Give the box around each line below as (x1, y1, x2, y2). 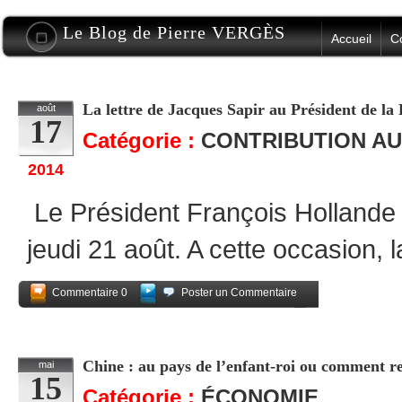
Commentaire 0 (52, 286, 127, 299)
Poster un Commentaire (181, 286, 297, 299)
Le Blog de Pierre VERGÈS (63, 22, 285, 42)
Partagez (264, 310, 308, 322)
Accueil (331, 31, 371, 46)
